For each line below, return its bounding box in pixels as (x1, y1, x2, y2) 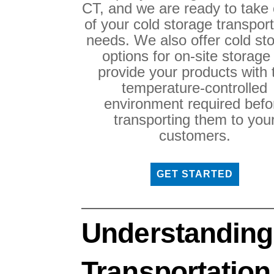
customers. (158, 127, 231, 144)
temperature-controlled (122, 79, 268, 96)
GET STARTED (156, 168, 234, 179)
